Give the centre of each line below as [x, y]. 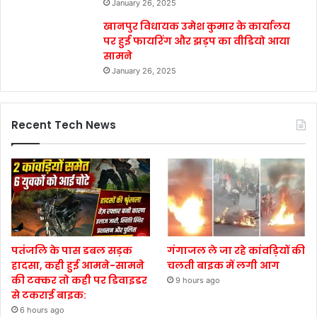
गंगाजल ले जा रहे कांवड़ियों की [236, 250]
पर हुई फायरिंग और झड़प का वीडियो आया [197, 41]
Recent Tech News [64, 125]
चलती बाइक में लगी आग [224, 265]
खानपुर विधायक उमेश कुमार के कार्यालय [197, 26]
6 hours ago [42, 310]
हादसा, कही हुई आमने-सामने [78, 265]
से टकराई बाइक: [49, 295]
